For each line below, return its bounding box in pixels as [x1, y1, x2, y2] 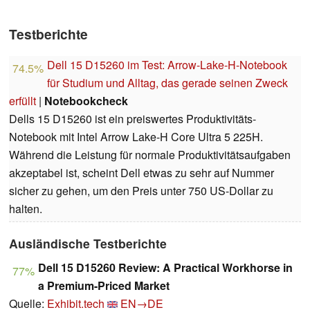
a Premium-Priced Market [38, 277, 170, 293]
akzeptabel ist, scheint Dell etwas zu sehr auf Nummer [9, 164, 274, 181]
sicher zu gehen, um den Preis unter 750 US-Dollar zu [9, 182, 273, 199]
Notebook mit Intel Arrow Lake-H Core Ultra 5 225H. [9, 128, 263, 145]
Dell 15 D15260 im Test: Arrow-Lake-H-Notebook [47, 56, 287, 73]
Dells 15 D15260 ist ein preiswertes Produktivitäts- [9, 110, 256, 127]
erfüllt [9, 92, 36, 109]
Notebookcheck [44, 92, 128, 109]
